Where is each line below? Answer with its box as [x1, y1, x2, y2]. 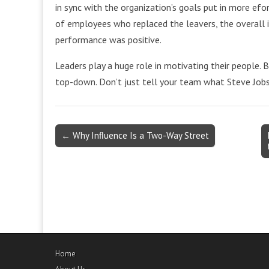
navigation [55, 144, 104, 158]
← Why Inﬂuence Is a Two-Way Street [61, 129, 209, 141]
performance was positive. [55, 33, 162, 46]
